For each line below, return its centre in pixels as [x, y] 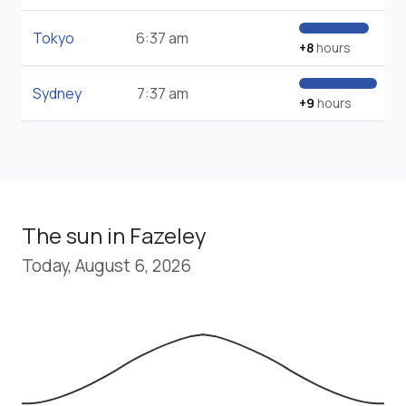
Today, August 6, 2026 [106, 266]
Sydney [57, 94]
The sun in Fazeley [114, 236]
